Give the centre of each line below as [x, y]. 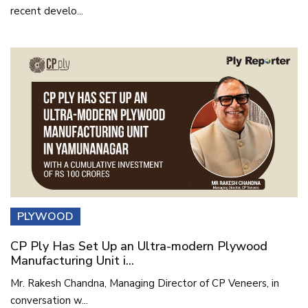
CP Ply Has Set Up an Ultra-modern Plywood [139, 246]
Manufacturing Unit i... [72, 261]
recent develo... [47, 11]
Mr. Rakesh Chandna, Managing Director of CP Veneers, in [145, 284]
